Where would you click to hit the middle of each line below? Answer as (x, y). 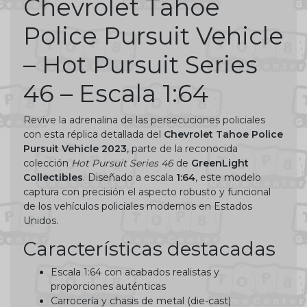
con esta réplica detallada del (94, 135)
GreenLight (220, 163)
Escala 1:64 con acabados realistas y (135, 272)
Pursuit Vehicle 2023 (75, 149)
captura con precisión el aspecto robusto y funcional (147, 192)
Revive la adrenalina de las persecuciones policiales (144, 120)
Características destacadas (149, 249)
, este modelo (228, 178)
